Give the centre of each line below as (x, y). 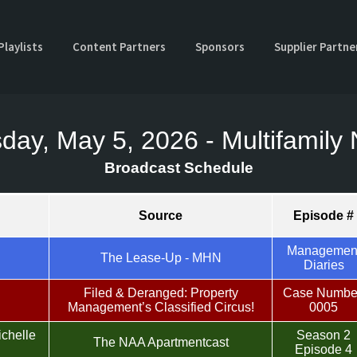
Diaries (324, 265)
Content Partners (120, 47)
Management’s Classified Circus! (161, 307)
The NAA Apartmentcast (161, 342)
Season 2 (324, 335)
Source (161, 216)
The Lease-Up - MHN (161, 258)
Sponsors (220, 47)
